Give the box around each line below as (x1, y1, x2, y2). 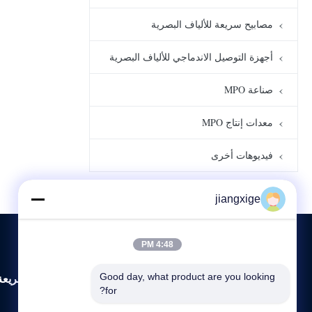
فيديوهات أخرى (211, 148, 273, 162)
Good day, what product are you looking (100, 271, 275, 282)
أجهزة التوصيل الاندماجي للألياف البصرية (109, 50, 273, 63)
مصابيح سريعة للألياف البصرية (151, 17, 273, 31)
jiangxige (215, 193, 260, 205)
